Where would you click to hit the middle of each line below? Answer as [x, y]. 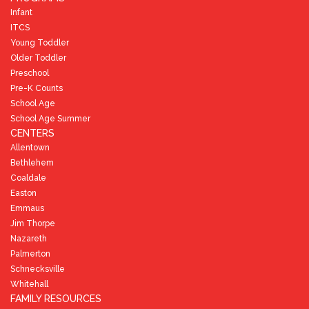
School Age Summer [50, 118]
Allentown [30, 147]
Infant [21, 12]
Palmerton [30, 253]
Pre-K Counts [37, 88]
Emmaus [27, 208]
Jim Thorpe [33, 223]
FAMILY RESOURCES [56, 298]
